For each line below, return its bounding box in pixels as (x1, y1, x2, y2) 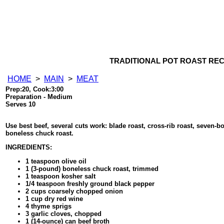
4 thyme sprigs (25, 202, 71, 210)
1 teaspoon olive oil (25, 157, 86, 165)
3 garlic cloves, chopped (25, 210, 101, 218)
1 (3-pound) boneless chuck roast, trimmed (25, 165, 158, 173)
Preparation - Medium (5, 93, 72, 101)
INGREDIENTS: (5, 143, 52, 151)
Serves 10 (5, 100, 35, 108)
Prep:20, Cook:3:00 (5, 85, 63, 93)
